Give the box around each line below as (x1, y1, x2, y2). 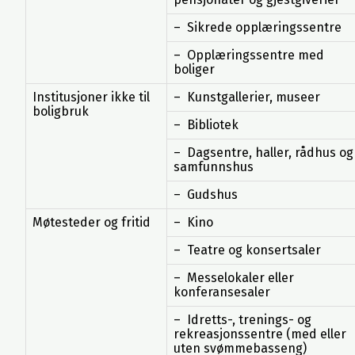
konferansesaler (174, 284, 270, 300)
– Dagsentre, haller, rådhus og (174, 145, 353, 160)
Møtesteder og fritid (32, 215, 151, 230)
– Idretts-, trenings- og (174, 312, 311, 327)
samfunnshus (174, 159, 254, 174)
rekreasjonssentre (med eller (174, 326, 346, 342)
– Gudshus (174, 187, 238, 202)
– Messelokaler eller (174, 270, 294, 285)
